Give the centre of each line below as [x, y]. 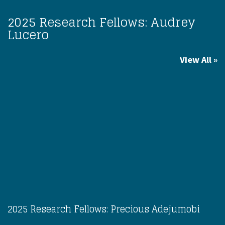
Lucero [28, 35]
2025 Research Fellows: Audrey [101, 22]
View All [196, 59]
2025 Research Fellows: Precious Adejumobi [104, 209]
